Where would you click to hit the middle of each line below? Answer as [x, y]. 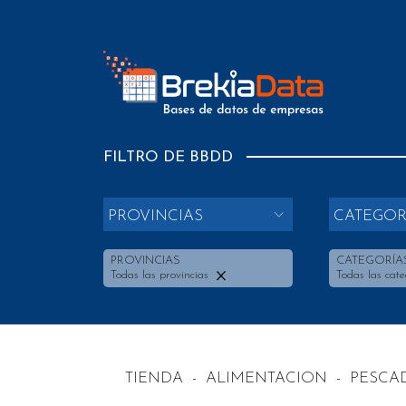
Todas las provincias [161, 275]
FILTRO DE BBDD [168, 158]
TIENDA [154, 378]
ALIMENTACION [266, 378]
